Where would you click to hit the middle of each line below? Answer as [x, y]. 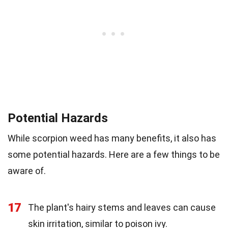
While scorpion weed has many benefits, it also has [112, 138]
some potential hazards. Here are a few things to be [114, 154]
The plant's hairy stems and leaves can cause [122, 207]
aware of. [27, 170]
